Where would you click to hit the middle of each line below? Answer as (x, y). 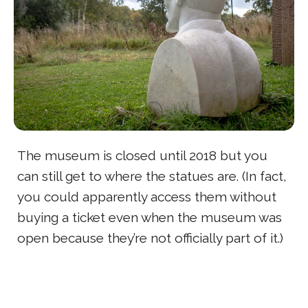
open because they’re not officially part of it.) (150, 238)
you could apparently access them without (147, 197)
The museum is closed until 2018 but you (142, 156)
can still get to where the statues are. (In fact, (152, 176)
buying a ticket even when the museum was (150, 218)
